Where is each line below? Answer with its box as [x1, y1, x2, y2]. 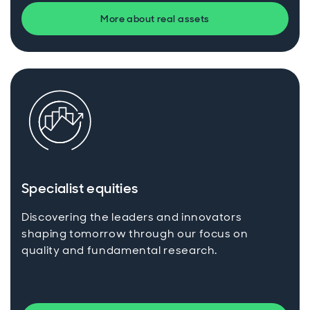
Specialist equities [21, 179, 138, 198]
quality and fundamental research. [21, 243, 218, 258]
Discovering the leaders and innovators [21, 210, 242, 225]
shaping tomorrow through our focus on [21, 226, 248, 241]
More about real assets [100, 12, 210, 26]
